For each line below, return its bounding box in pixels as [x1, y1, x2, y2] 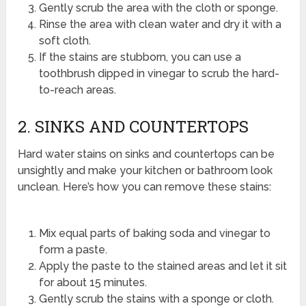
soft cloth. [38, 33, 91, 47]
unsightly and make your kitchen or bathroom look [18, 163, 273, 177]
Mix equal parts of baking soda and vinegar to [38, 226, 270, 240]
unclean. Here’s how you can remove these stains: [18, 180, 272, 193]
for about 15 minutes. [38, 275, 147, 289]
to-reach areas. [38, 83, 116, 96]
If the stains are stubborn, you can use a [38, 50, 241, 64]
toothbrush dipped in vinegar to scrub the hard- [38, 66, 279, 80]
